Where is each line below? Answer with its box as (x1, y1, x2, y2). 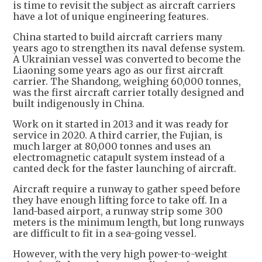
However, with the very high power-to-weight (13, 248, 227, 260)
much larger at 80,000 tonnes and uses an (13, 140, 211, 153)
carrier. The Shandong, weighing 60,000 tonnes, (13, 75, 241, 88)
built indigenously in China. (13, 98, 147, 110)
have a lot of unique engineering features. (13, 11, 209, 23)
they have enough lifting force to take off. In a (13, 194, 227, 206)
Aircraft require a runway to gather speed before (13, 183, 240, 195)
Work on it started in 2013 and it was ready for (13, 118, 229, 130)
